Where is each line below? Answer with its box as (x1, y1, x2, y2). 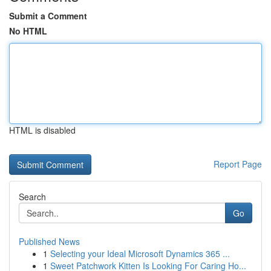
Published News (19, 235, 80, 247)
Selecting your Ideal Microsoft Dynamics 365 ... (50, 247, 230, 260)
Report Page (214, 158, 262, 170)
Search (19, 191, 46, 203)
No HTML (9, 25, 47, 37)
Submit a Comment (9, 10, 87, 22)
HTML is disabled (9, 124, 76, 136)
